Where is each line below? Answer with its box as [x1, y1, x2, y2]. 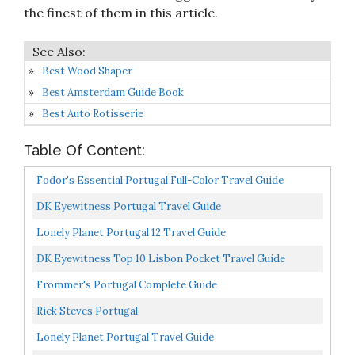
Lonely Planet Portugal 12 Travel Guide [36, 225, 226, 239]
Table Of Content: [24, 141, 145, 158]
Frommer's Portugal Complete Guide [36, 277, 217, 292]
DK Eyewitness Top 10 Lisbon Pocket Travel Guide [36, 251, 285, 265]
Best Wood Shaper [42, 63, 132, 78]
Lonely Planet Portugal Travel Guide [36, 330, 214, 344]
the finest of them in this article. [24, 4, 218, 21]
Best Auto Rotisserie [42, 106, 143, 120]
